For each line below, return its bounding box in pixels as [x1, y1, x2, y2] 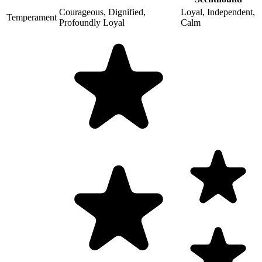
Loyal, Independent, [181, 6, 255, 17]
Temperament [6, 12, 57, 22]
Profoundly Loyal [59, 17, 125, 27]
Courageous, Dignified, [59, 6, 146, 17]
